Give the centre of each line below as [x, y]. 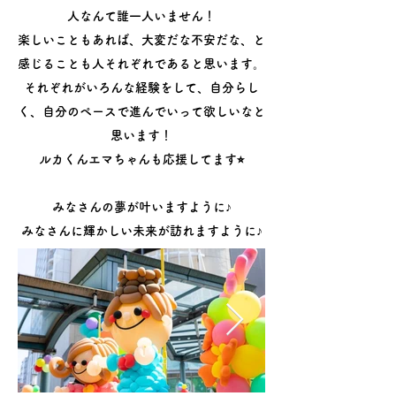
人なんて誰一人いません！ [141, 16]
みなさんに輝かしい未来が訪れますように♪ [141, 231]
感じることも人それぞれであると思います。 [141, 64]
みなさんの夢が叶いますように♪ [141, 207]
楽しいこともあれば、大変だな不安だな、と [141, 40]
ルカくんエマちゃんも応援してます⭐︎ [141, 159]
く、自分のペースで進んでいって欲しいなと [141, 111]
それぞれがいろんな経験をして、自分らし [141, 88]
